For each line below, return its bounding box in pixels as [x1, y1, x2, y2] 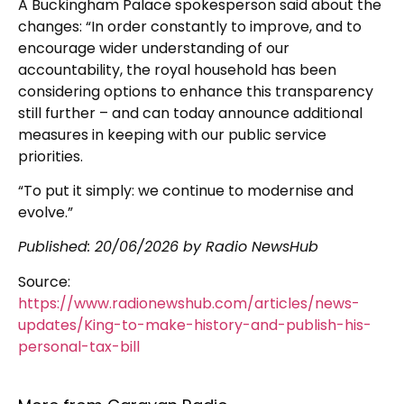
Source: [18, 271, 70, 292]
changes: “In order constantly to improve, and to [18, 15, 362, 37]
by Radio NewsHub [179, 236, 318, 258]
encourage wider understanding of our [18, 37, 289, 59]
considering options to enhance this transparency [18, 80, 373, 102]
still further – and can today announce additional [18, 102, 363, 124]
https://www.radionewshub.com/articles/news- [18, 292, 360, 314]
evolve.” [18, 202, 73, 224]
